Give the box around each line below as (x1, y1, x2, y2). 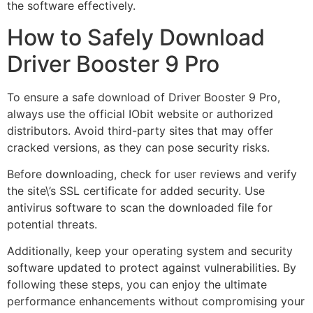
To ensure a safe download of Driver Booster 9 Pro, (7, 89, 280, 104)
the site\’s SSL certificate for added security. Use (7, 184, 265, 198)
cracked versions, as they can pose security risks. (7, 140, 270, 154)
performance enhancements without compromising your (7, 294, 305, 309)
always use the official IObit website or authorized (7, 106, 273, 121)
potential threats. (7, 217, 97, 232)
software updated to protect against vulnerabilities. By (7, 261, 296, 275)
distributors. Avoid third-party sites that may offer (7, 123, 273, 138)
